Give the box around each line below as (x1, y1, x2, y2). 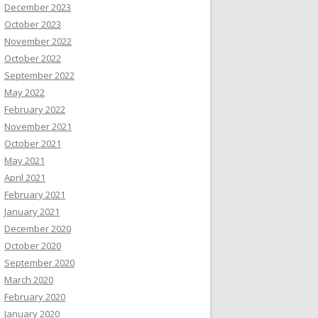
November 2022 (4, 35, 72, 48)
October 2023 (4, 18, 61, 31)
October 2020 (4, 239, 61, 252)
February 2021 (4, 188, 65, 201)
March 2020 (4, 273, 53, 286)
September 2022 (4, 69, 75, 82)
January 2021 (4, 205, 60, 218)
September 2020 (4, 256, 75, 269)
